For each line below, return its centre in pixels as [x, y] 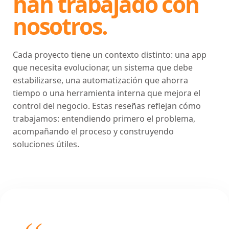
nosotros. [60, 26]
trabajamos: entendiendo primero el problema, [104, 119]
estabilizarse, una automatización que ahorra [100, 80]
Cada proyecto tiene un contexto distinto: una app [110, 55]
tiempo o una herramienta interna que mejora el [107, 93]
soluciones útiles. [46, 144]
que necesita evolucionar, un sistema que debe [103, 67]
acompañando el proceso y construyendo [93, 131]
